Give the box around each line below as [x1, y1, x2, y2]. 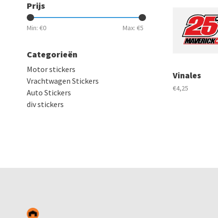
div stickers [27, 99, 64, 109]
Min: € [27, 23, 43, 32]
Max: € [123, 23, 140, 32]
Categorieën [27, 48, 77, 60]
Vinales [173, 70, 201, 81]
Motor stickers [27, 64, 75, 74]
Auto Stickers [27, 87, 71, 97]
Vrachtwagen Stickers [27, 75, 99, 86]
